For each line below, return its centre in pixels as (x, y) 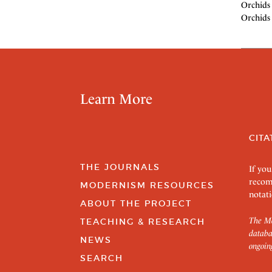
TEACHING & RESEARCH (143, 222)
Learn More (116, 99)
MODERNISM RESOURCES (147, 185)
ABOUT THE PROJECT (136, 203)
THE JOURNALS (120, 167)
